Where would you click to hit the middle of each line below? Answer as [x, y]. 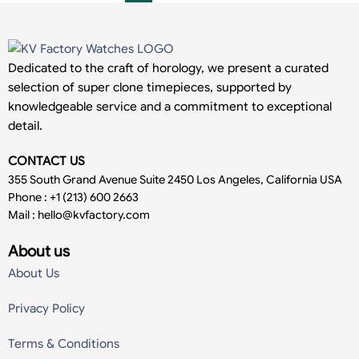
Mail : [23, 214]
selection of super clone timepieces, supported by [150, 87]
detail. [25, 125]
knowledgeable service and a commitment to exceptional [170, 106]
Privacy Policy [46, 308]
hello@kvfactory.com [94, 214]
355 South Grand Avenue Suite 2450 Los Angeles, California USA [175, 179]
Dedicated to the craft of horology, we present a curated [168, 68]
